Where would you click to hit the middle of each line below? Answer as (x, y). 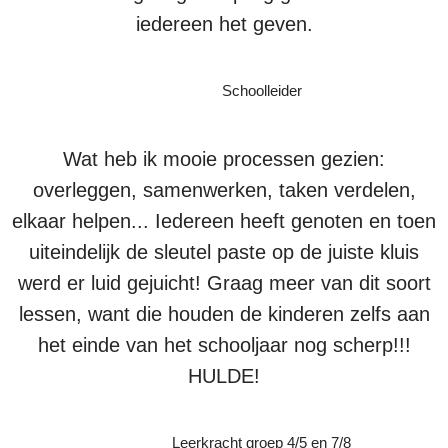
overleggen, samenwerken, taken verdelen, (224, 190)
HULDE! (224, 376)
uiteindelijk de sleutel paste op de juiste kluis (224, 252)
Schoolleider (261, 91)
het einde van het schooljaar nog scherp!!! (224, 345)
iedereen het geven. (224, 24)
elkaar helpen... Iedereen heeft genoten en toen (224, 221)
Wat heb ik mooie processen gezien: (224, 159)
